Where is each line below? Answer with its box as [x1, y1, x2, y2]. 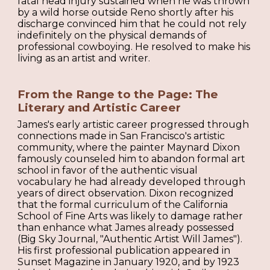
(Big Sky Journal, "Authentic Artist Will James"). [17, 233, 243, 245]
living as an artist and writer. [17, 52, 151, 64]
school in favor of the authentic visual [17, 164, 198, 176]
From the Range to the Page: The [17, 87, 219, 102]
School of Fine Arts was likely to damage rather [17, 210, 243, 222]
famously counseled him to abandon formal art [17, 152, 246, 165]
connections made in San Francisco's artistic [17, 130, 225, 142]
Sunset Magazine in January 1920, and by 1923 [17, 256, 240, 268]
